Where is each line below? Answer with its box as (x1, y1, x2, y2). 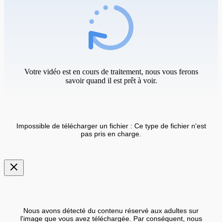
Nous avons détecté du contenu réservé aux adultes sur (23, 206, 199, 215)
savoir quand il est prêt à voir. (65, 76, 157, 85)
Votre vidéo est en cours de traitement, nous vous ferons (24, 67, 198, 76)
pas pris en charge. (81, 129, 141, 138)
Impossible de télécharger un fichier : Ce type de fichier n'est (16, 121, 206, 130)
